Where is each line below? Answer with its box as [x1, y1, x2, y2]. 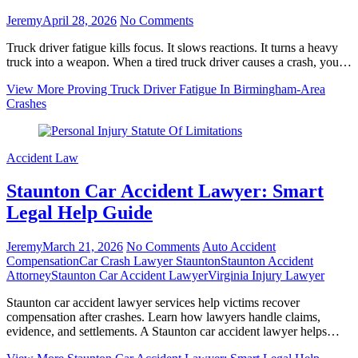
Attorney [6, 268, 51, 283]
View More [6, 82, 64, 96]
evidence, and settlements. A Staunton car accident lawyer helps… [6, 324, 340, 339]
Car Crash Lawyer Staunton [79, 254, 221, 268]
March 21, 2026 [42, 240, 123, 254]
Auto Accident [202, 240, 276, 254]
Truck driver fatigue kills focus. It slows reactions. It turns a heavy [6, 40, 338, 54]
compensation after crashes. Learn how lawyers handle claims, [6, 310, 320, 324]
